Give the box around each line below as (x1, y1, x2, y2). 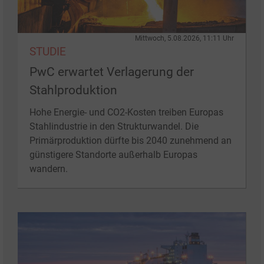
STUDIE (29, 45, 66, 59)
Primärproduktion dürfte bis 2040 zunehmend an (29, 135, 232, 147)
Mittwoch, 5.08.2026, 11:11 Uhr (135, 34, 234, 43)
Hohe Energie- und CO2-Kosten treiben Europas (29, 107, 223, 118)
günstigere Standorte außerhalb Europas (29, 149, 197, 161)
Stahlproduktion (29, 83, 117, 98)
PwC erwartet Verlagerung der (29, 65, 194, 80)
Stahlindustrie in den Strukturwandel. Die (29, 121, 199, 133)
